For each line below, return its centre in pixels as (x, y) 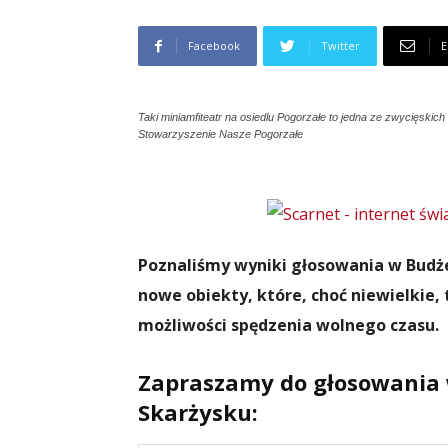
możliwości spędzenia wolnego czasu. (288, 325)
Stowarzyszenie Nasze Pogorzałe (220, 134)
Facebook (214, 45)
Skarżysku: (198, 412)
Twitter (340, 45)
